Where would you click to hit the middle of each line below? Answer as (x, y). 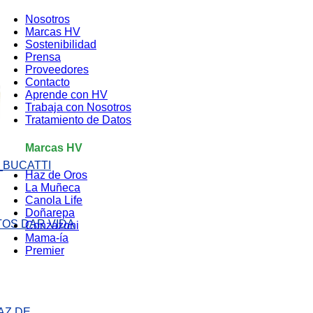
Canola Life (54, 200)
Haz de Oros (56, 175)
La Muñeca (53, 187)
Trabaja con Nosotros (78, 108)
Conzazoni (52, 225)
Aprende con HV (66, 95)
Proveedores (57, 70)
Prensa (43, 57)
